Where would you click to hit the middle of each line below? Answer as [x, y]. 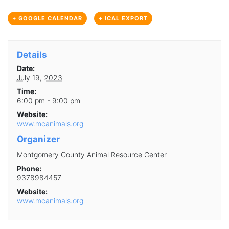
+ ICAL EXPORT [123, 19]
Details [32, 54]
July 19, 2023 [39, 77]
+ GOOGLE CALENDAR [47, 19]
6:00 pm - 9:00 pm [48, 100]
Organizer [38, 139]
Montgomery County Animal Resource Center [91, 154]
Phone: [29, 168]
